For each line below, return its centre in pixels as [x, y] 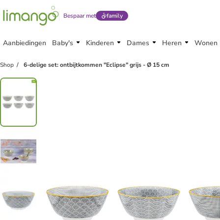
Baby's [63, 43]
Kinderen [100, 43]
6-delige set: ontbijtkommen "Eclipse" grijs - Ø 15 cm [96, 65]
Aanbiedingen [25, 43]
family [114, 16]
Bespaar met [80, 16]
